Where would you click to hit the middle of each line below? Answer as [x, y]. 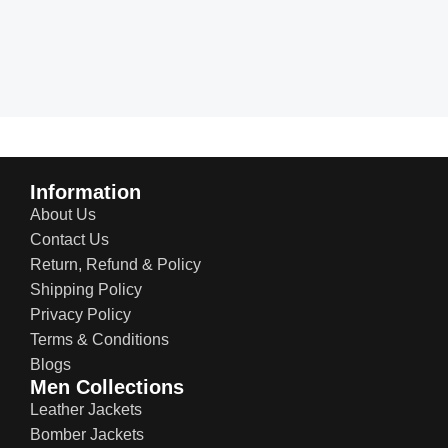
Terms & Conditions [99, 339]
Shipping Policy [86, 289]
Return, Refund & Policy [115, 264]
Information [85, 191]
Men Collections [107, 386]
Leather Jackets [86, 409]
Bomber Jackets [87, 434]
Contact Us [69, 239]
